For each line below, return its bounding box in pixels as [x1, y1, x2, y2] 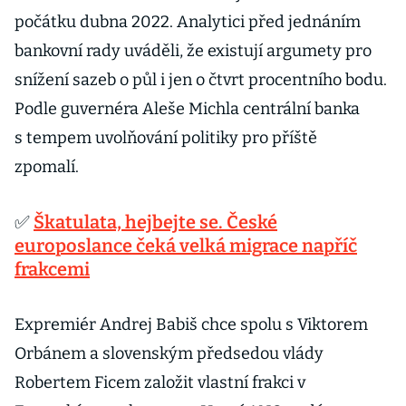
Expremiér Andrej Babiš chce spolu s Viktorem [14, 314, 368, 334]
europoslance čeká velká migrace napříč [14, 235, 357, 256]
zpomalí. [14, 157, 93, 177]
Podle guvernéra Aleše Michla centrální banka [14, 99, 360, 119]
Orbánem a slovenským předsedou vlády [14, 343, 324, 363]
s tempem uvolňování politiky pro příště [14, 128, 317, 148]
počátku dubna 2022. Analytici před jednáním [14, 12, 361, 32]
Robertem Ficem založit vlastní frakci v [14, 372, 305, 392]
